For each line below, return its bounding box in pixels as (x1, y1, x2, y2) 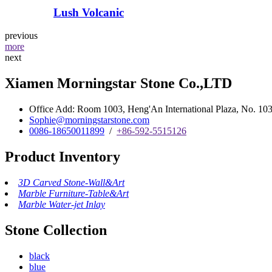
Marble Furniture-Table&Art (18, 188, 129, 199)
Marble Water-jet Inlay (18, 199, 105, 209)
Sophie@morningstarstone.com (29, 115, 149, 126)
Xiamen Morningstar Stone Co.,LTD (5, 75, 232, 92)
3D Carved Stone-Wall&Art (18, 177, 124, 188)
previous (5, 30, 38, 41)
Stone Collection (5, 222, 107, 238)
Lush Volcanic (53, 5, 124, 19)
